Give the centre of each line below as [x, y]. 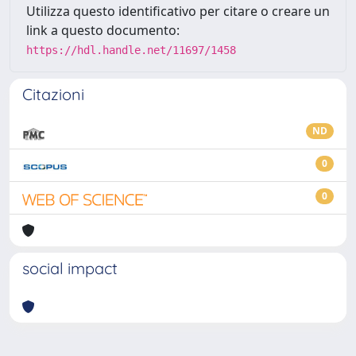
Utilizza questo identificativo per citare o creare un [178, 11]
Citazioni [53, 94]
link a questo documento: [103, 30]
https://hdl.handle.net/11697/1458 [131, 50]
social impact [70, 268]
